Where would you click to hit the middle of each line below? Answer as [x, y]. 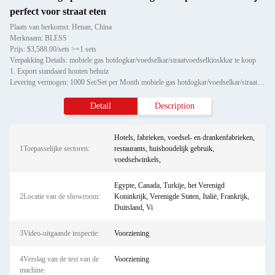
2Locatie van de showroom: [60, 196]
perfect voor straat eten [58, 11]
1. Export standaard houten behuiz [59, 71]
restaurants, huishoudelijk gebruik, [164, 149]
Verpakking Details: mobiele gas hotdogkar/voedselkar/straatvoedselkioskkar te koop [133, 60]
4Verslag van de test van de [59, 259]
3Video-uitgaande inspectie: [60, 233]
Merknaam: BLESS [38, 38]
